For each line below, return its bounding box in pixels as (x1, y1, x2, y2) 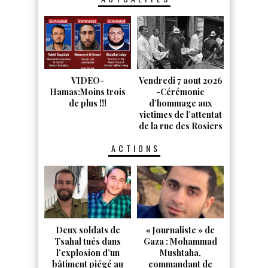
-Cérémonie (156, 86, 205, 98)
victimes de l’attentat (139, 109, 222, 121)
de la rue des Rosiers (138, 120, 223, 132)
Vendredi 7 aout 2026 (138, 75, 223, 87)
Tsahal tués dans (54, 236, 121, 248)
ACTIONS (111, 142, 160, 155)
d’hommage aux (148, 98, 212, 109)
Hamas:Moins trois (50, 86, 126, 98)
